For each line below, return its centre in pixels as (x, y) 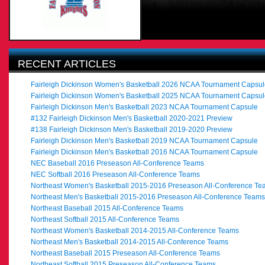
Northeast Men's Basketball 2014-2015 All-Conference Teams (130, 242)
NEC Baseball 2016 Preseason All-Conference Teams (117, 163)
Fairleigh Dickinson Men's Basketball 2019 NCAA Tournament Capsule (144, 141)
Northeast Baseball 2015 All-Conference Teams (107, 208)
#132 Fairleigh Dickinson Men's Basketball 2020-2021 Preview (132, 118)
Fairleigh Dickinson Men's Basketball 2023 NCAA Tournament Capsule (144, 107)
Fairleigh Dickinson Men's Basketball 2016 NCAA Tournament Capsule (144, 152)
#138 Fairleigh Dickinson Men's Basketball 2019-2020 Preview (132, 130)
